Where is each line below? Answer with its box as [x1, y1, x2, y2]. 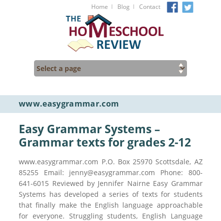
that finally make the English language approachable [19, 200, 203, 210]
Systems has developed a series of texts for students [19, 189, 203, 199]
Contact [139, 2, 160, 11]
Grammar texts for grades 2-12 [19, 134, 191, 150]
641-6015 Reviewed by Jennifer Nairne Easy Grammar [19, 179, 203, 188]
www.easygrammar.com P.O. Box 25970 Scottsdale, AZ [19, 157, 203, 166]
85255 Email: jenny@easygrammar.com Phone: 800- [19, 168, 203, 177]
